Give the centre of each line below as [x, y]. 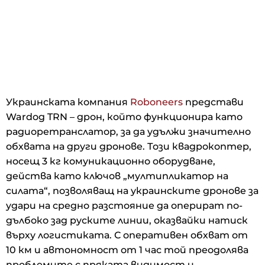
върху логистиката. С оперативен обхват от [127, 235]
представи [213, 102]
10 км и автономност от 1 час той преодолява [127, 250]
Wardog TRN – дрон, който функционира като [124, 117]
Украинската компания [68, 102]
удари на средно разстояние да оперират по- [124, 205]
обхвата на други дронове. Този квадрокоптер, [129, 146]
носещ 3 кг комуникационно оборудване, [111, 161]
